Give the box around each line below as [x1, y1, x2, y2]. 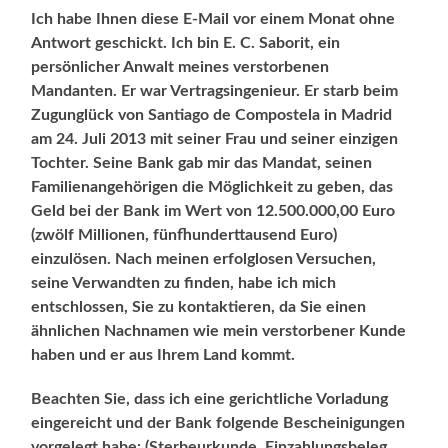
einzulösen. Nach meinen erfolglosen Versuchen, [31, 250, 377, 267]
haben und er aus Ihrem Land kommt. [31, 346, 296, 363]
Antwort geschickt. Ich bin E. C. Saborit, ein [31, 34, 341, 51]
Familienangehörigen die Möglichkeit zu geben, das [31, 178, 394, 195]
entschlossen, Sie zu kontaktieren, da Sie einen [31, 298, 367, 315]
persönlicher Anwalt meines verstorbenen [31, 58, 330, 75]
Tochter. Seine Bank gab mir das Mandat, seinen [31, 154, 373, 171]
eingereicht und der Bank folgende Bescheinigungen [31, 414, 406, 431]
